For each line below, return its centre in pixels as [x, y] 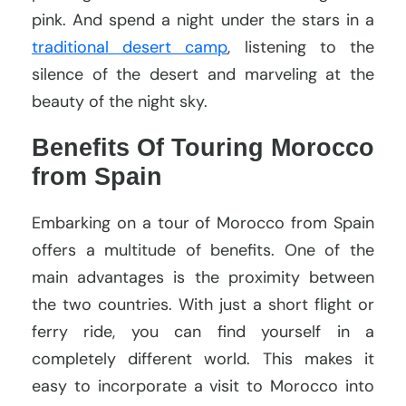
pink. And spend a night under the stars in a [203, 19]
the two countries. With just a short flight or [203, 304]
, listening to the [301, 47]
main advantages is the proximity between [203, 277]
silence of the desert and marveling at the [203, 74]
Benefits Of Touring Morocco [203, 147]
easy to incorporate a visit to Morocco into [203, 386]
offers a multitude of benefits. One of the [203, 250]
